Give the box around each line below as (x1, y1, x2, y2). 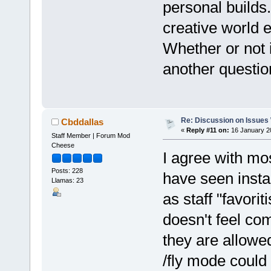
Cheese (51, 141, 74, 149)
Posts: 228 (51, 166, 83, 174)
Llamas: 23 (51, 176, 83, 184)
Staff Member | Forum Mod (51, 131, 130, 139)
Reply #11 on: (186, 126, 229, 134)
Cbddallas (61, 116, 104, 127)
